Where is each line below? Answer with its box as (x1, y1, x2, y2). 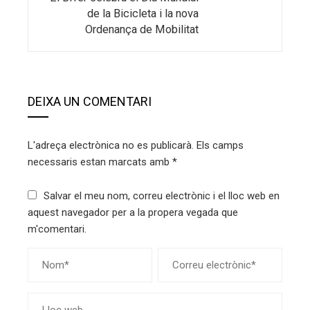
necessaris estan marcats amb (28, 155, 172, 168)
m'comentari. (28, 222, 86, 235)
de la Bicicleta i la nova (87, 6, 199, 20)
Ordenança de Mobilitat (85, 22, 199, 36)
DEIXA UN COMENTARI (28, 93, 152, 109)
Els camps (197, 138, 244, 152)
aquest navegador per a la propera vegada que (28, 206, 238, 219)
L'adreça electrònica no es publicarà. (28, 138, 194, 152)
